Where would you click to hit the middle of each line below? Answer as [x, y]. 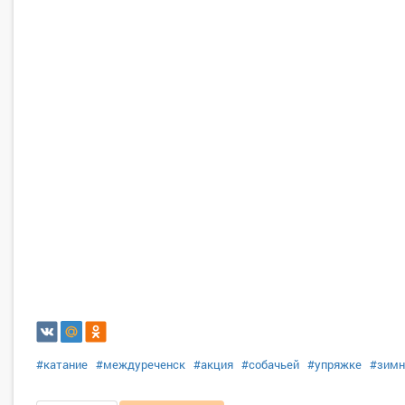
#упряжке [334, 364]
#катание [62, 364]
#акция [213, 364]
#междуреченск [141, 364]
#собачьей [270, 364]
